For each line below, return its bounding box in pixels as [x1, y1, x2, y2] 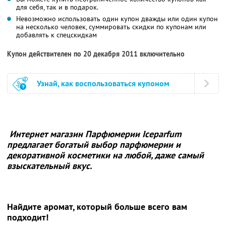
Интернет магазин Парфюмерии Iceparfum [10, 128, 181, 140]
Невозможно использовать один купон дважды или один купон [16, 14, 218, 23]
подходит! [7, 211, 48, 223]
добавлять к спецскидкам [16, 30, 99, 39]
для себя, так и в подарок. [16, 2, 98, 12]
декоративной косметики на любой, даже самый [7, 149, 204, 161]
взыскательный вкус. [7, 159, 92, 172]
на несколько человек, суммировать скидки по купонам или [16, 22, 206, 31]
